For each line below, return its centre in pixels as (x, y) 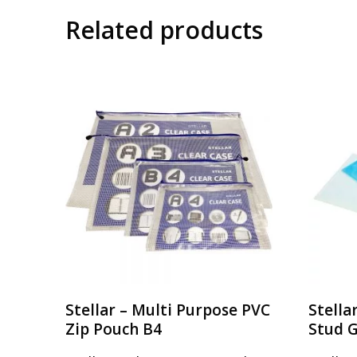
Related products (165, 29)
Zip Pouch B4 (114, 329)
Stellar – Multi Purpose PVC (168, 310)
